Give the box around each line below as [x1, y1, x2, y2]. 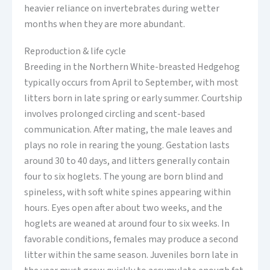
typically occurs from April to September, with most [24, 76, 239, 90]
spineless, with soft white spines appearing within [24, 186, 231, 199]
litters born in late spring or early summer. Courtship [24, 92, 242, 105]
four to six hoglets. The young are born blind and [24, 170, 223, 184]
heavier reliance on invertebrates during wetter [24, 1, 219, 15]
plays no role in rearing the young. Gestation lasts [24, 139, 230, 152]
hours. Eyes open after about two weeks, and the [24, 201, 222, 215]
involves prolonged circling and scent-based [24, 107, 205, 121]
